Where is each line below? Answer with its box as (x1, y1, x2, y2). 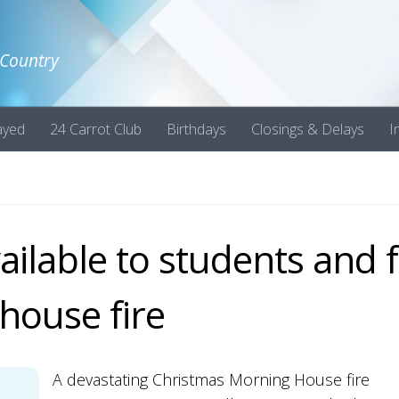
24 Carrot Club (50, 119, 142, 139)
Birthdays (167, 119, 226, 139)
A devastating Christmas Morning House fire (53, 369, 370, 390)
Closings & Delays (251, 119, 364, 139)
